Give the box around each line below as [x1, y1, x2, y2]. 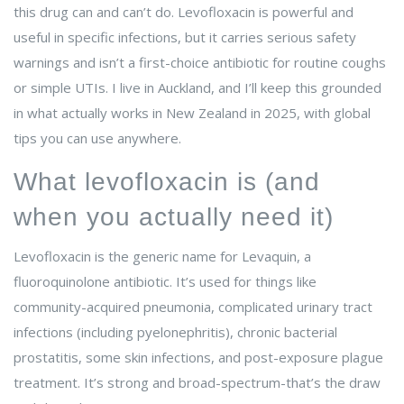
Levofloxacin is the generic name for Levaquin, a [14, 247, 311, 266]
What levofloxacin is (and [14, 168, 320, 197]
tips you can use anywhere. [14, 129, 181, 148]
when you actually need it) [14, 203, 334, 232]
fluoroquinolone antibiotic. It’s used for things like [14, 272, 317, 291]
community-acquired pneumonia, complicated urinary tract [14, 298, 372, 317]
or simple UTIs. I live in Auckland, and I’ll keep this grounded [14, 78, 381, 97]
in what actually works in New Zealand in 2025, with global [14, 104, 371, 123]
